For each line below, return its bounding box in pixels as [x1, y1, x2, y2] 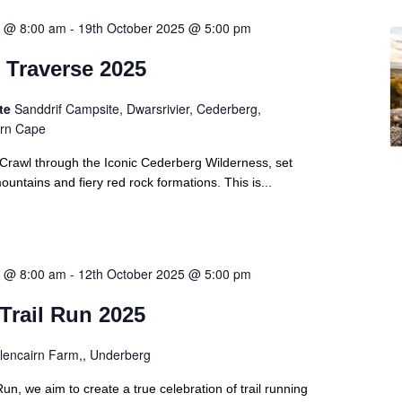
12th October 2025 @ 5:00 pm [77, 265, 251, 284]
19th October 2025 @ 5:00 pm [77, 19, 251, 38]
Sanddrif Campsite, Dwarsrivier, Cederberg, [13, 100, 261, 118]
